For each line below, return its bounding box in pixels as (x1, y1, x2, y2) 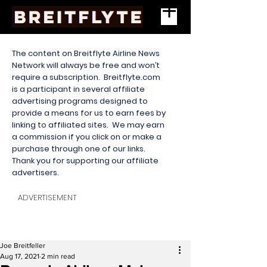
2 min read (41, 252, 75, 260)
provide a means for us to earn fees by (12, 107, 166, 119)
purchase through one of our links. (12, 143, 147, 154)
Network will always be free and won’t (12, 60, 160, 71)
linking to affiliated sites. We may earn (12, 119, 164, 131)
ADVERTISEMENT (18, 192, 77, 203)
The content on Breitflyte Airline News (12, 48, 160, 59)
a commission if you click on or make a (12, 131, 162, 142)
